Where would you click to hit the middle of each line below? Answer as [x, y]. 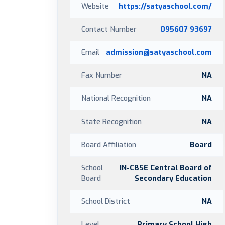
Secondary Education [173, 178]
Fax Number [102, 75]
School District [106, 201]
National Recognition [116, 98]
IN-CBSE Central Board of [166, 168]
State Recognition [111, 122]
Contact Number [109, 29]
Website [95, 6]
